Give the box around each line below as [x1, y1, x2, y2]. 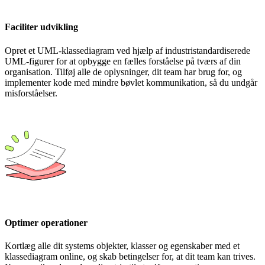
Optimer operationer [5, 217, 88, 228]
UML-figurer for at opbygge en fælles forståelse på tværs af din [5, 56, 241, 66]
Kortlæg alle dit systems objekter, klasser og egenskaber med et [5, 241, 240, 251]
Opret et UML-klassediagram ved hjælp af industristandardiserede [5, 45, 250, 56]
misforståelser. [5, 88, 57, 98]
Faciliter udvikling [5, 22, 78, 33]
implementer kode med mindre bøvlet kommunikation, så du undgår [5, 77, 257, 88]
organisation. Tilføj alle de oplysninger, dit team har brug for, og [5, 66, 242, 77]
